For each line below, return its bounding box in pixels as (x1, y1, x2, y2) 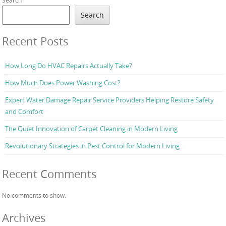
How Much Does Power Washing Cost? (5, 78, 121, 88)
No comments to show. (2, 191, 66, 200)
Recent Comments (2, 166, 97, 182)
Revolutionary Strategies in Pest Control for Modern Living (5, 141, 180, 151)
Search (81, 10, 104, 20)
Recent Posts (2, 34, 69, 49)
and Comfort (5, 107, 43, 117)
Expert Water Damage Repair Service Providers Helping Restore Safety (5, 95, 214, 105)
